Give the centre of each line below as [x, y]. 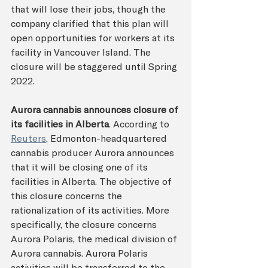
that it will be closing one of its [80, 167]
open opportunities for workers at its [94, 37]
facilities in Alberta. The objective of [92, 181]
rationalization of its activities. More [91, 210]
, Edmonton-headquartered [108, 138]
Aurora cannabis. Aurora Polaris [80, 253]
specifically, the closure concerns [85, 224]
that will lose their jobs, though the [89, 9]
